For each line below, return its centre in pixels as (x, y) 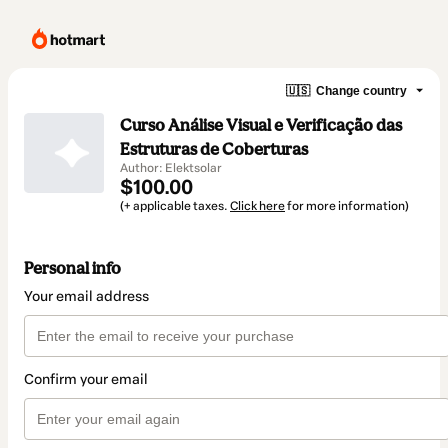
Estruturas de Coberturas (214, 149)
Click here (257, 206)
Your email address (86, 297)
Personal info (72, 268)
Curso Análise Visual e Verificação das (261, 125)
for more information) (347, 206)
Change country (361, 90)
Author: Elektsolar (171, 168)
